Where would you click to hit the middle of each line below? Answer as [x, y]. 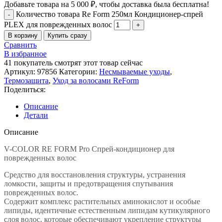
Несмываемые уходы [135, 71]
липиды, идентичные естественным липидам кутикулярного [107, 210]
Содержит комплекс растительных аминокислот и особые [102, 201]
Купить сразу [67, 35]
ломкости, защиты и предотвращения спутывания [88, 183]
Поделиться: [25, 89]
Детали [36, 115]
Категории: [78, 71]
